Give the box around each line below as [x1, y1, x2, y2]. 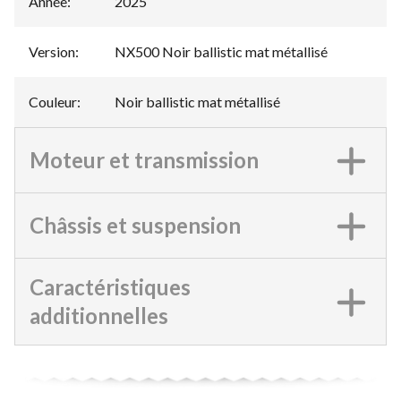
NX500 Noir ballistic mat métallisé [115, 43, 328, 61]
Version [29, 43, 75, 61]
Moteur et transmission [30, 147, 259, 174]
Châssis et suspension [30, 212, 241, 239]
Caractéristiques [30, 274, 191, 301]
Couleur [29, 93, 77, 111]
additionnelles [30, 303, 168, 329]
